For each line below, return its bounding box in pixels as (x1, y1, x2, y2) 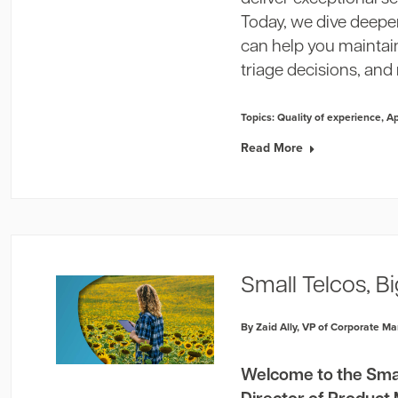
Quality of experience (277, 109, 382, 124)
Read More (241, 139, 304, 156)
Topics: (241, 109, 278, 124)
